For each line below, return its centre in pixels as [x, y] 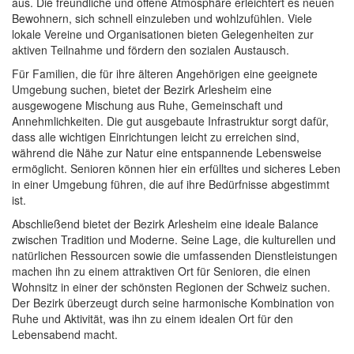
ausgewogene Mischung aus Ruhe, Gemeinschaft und [147, 105]
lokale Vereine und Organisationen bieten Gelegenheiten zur [163, 34]
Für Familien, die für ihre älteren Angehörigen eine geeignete [165, 74]
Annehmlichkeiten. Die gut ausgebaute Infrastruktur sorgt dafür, [170, 121]
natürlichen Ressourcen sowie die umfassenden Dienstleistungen [175, 256]
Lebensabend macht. [65, 335]
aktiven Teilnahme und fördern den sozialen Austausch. [151, 50]
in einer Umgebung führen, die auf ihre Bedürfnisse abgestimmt [171, 185]
